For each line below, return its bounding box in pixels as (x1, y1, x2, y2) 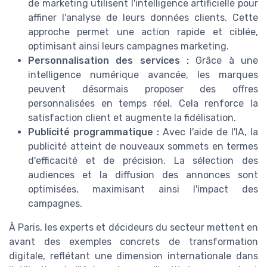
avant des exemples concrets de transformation (9, 236, 258, 248)
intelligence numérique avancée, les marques (28, 69, 258, 81)
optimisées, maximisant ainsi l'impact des (28, 184, 258, 195)
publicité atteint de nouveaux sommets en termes (28, 141, 258, 153)
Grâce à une (189, 55, 258, 67)
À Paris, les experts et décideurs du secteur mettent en (9, 222, 258, 234)
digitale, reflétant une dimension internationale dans (9, 250, 258, 262)
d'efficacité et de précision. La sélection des (28, 155, 258, 167)
